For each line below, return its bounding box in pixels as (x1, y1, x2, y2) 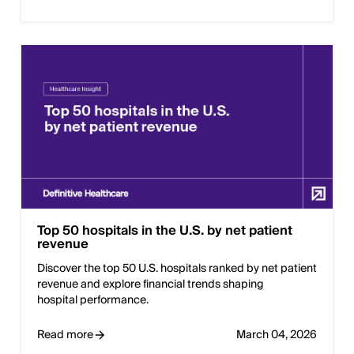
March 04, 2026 (236, 326, 317, 345)
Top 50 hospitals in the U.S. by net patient (37, 220, 292, 243)
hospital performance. (37, 291, 149, 311)
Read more (37, 326, 93, 345)
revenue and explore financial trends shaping (37, 275, 264, 295)
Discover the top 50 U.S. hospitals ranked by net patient (37, 259, 317, 279)
